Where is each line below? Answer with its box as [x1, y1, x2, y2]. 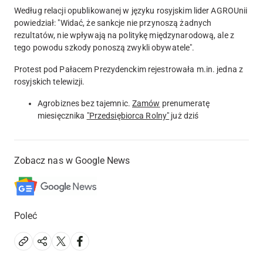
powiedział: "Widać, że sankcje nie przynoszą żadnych [14, 18, 212, 28]
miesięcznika [38, 111, 87, 121]
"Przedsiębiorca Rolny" [86, 111, 170, 121]
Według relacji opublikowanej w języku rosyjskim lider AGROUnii [14, 6, 248, 16]
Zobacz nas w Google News [14, 155, 130, 167]
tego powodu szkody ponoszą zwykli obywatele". [14, 43, 195, 53]
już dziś [169, 111, 199, 121]
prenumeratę [160, 99, 210, 109]
